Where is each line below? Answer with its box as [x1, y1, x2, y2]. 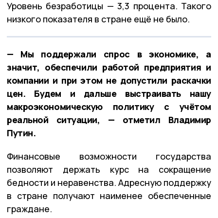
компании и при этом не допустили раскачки [7, 74, 211, 86]
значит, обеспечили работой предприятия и [7, 61, 211, 73]
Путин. [7, 127, 36, 139]
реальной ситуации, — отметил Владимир [7, 113, 211, 126]
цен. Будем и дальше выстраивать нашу [7, 87, 211, 99]
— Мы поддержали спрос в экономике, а [7, 48, 211, 60]
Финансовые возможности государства [7, 150, 211, 162]
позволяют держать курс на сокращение [7, 163, 211, 175]
